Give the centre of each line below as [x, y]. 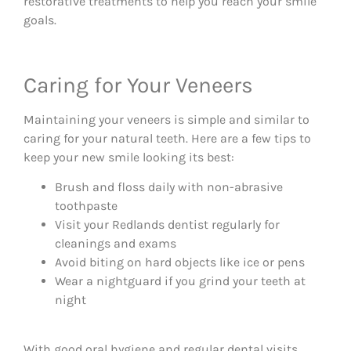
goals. [40, 20]
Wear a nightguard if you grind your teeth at [180, 281]
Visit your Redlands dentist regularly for [167, 225]
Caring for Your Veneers [138, 85]
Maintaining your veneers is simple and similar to [166, 119]
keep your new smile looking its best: [129, 157]
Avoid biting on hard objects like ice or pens [180, 262]
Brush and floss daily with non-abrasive [169, 187]
